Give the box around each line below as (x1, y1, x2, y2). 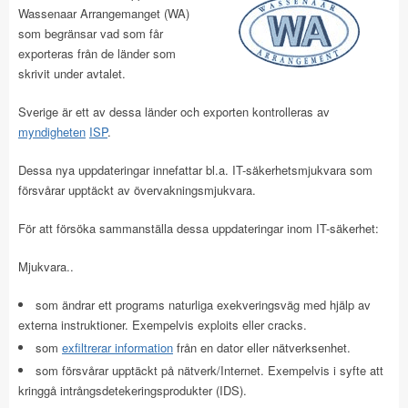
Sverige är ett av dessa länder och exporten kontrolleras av (18, 103, 330, 120)
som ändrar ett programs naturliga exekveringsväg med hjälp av (36, 296, 371, 313)
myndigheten (18, 123, 86, 140)
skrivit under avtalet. (18, 65, 126, 82)
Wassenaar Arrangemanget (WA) (18, 5, 189, 22)
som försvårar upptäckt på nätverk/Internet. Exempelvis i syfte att (36, 362, 383, 379)
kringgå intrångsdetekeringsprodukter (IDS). (18, 382, 247, 399)
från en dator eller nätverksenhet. (173, 339, 351, 356)
